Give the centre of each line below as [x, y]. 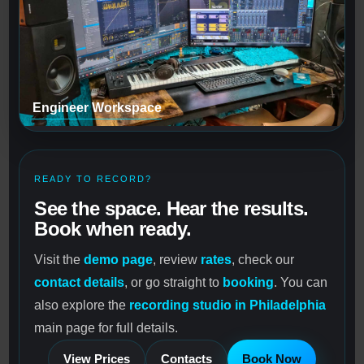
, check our [263, 260]
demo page [119, 260]
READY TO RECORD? [93, 179]
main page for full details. [106, 328]
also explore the [82, 305]
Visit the [59, 260]
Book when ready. [113, 229]
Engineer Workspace [97, 108]
